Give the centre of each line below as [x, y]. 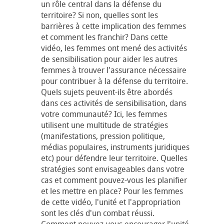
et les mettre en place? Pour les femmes [112, 191]
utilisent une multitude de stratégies [104, 125]
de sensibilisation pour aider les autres [109, 59]
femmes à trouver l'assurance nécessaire [114, 70]
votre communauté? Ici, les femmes [104, 114]
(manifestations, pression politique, [103, 136]
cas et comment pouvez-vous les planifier [114, 180]
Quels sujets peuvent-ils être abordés [107, 92]
